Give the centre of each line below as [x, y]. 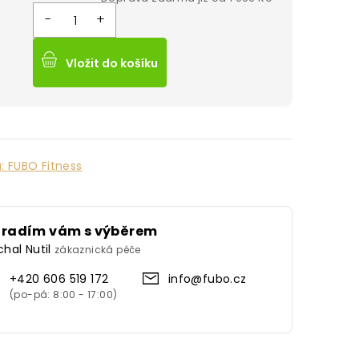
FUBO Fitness [45, 166]
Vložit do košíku [112, 63]
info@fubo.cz [207, 279]
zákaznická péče [97, 250]
